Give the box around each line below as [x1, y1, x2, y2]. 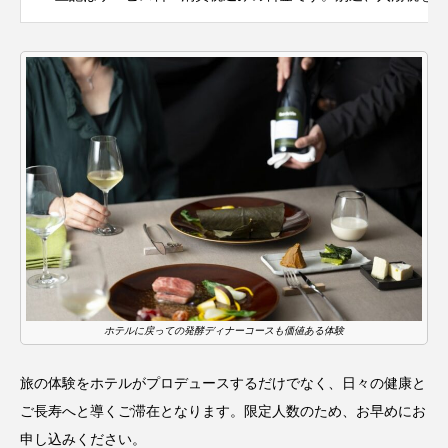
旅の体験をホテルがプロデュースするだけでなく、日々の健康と [20, 374, 426, 391]
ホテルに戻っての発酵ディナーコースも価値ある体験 [104, 324, 344, 336]
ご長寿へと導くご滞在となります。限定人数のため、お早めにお [20, 402, 426, 419]
